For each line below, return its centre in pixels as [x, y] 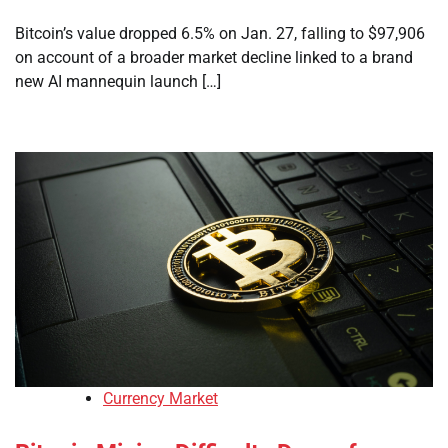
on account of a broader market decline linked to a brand [214, 57]
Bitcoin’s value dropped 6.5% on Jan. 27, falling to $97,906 [220, 33]
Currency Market [160, 399]
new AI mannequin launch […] [118, 81]
